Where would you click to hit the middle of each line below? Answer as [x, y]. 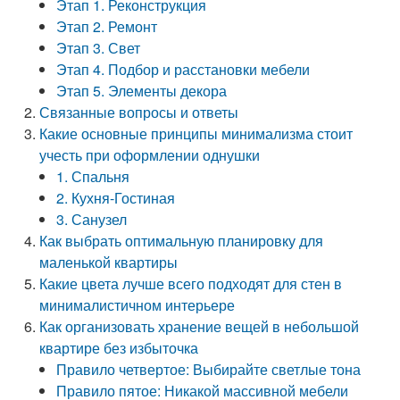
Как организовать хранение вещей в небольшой [200, 326]
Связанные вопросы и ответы [139, 112]
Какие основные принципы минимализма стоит [196, 133]
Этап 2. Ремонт [107, 26]
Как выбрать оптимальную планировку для [182, 241]
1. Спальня [93, 176]
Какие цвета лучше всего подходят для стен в [191, 283]
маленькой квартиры [109, 262]
